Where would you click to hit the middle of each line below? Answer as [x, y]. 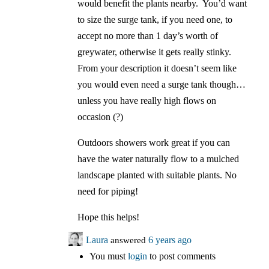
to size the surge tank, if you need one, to [155, 20]
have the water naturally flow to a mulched [158, 159]
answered [128, 240]
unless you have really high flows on [147, 101]
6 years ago [170, 240]
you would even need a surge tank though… [161, 85]
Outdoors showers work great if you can [153, 143]
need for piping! [107, 192]
